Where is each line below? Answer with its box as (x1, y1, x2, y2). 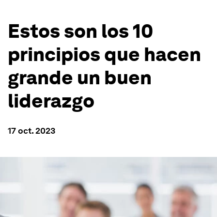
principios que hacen (8, 43, 201, 66)
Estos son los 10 (8, 19, 153, 43)
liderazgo (8, 89, 94, 112)
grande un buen (8, 66, 152, 89)
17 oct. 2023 (8, 125, 55, 136)
